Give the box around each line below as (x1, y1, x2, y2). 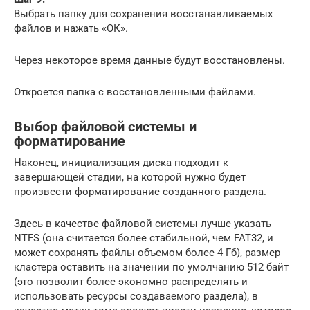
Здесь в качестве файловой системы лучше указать (14, 217, 271, 230)
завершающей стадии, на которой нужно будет (14, 170, 246, 183)
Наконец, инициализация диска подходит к (14, 156, 228, 169)
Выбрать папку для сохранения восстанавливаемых (14, 7, 273, 20)
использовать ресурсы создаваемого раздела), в (14, 289, 258, 302)
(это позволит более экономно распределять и (14, 275, 248, 288)
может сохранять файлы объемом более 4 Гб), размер (14, 246, 280, 259)
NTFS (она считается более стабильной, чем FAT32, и (14, 231, 273, 244)
